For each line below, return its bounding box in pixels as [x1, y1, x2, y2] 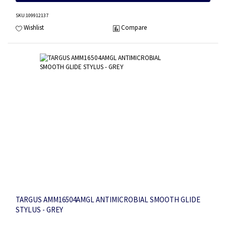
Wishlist [24, 23, 44, 32]
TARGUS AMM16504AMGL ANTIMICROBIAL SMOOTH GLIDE [16, 195, 200, 205]
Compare [121, 23, 147, 32]
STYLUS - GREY [16, 205, 63, 215]
